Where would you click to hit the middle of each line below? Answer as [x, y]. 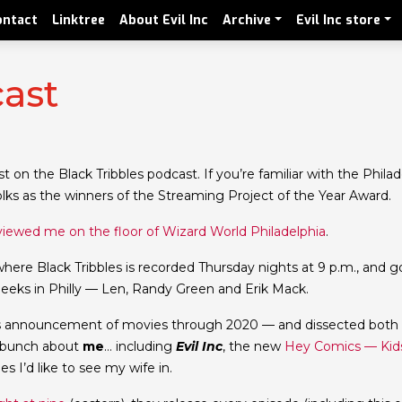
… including [140, 346]
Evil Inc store [339, 20]
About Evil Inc [164, 20]
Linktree [79, 20]
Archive [247, 20]
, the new [253, 346]
